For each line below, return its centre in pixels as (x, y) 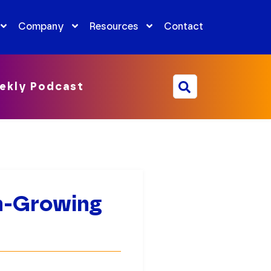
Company (41, 26)
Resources (114, 26)
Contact (183, 26)
